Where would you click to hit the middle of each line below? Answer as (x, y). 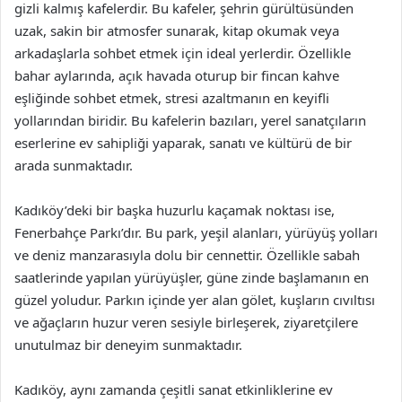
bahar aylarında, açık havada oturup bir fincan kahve (177, 75)
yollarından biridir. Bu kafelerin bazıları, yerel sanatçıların (190, 120)
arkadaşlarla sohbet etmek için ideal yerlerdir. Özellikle (183, 53)
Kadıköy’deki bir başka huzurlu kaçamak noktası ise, (175, 210)
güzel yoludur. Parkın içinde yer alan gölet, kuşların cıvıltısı (195, 300)
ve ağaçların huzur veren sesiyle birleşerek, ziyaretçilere (186, 322)
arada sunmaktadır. (74, 165)
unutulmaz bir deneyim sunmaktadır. (128, 345)
